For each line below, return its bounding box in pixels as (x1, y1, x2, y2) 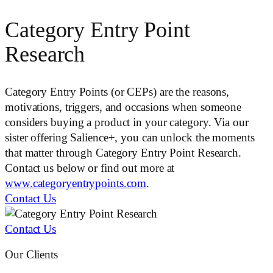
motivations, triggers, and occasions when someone (5, 101, 242, 114)
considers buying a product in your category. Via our (5, 116, 249, 129)
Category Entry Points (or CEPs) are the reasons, (5, 86, 230, 99)
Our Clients (5, 248, 58, 261)
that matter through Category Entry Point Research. (5, 147, 241, 160)
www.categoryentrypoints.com (5, 177, 147, 190)
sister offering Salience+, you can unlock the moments (5, 132, 255, 144)
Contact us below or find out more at (5, 162, 175, 175)
